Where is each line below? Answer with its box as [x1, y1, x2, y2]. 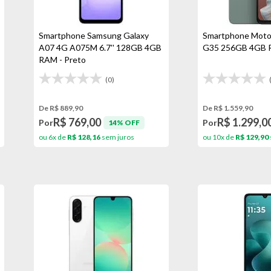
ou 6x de [38, 132, 67, 142]
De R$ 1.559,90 [203, 103, 253, 113]
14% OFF [108, 117, 140, 127]
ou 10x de [203, 132, 235, 142]
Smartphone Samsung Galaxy [38, 30, 149, 41]
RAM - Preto [38, 54, 86, 65]
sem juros [100, 132, 134, 142]
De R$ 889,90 [38, 103, 83, 113]
